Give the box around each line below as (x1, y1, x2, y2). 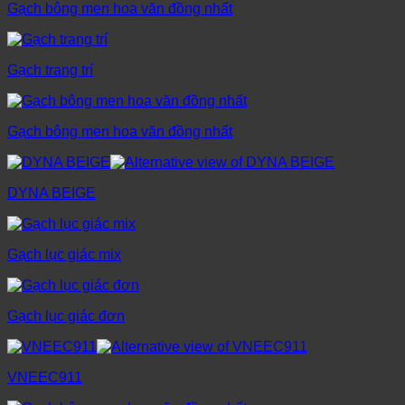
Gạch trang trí (7, 62, 93, 79)
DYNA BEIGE (7, 185, 96, 202)
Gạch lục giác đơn (7, 308, 125, 325)
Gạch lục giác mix (7, 247, 121, 263)
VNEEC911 (7, 370, 82, 386)
